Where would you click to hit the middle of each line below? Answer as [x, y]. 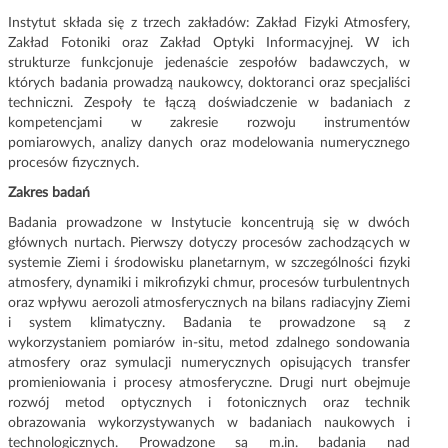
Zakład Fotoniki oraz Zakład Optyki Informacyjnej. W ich [209, 43]
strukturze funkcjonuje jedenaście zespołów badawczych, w [209, 63]
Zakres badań [49, 193]
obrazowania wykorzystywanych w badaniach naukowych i [209, 423]
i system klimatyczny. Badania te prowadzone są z [209, 323]
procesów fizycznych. [73, 163]
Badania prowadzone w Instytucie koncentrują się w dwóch [209, 223]
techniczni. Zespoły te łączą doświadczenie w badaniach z [209, 103]
